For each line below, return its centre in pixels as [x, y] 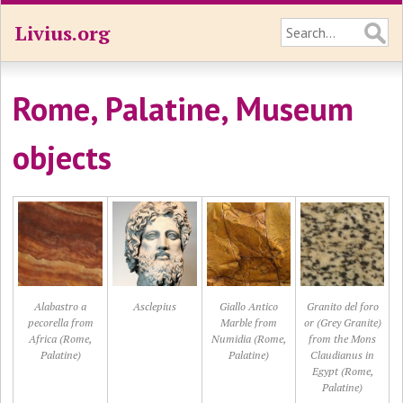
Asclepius [155, 306]
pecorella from [60, 322]
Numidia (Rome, [249, 339]
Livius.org [62, 33]
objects [63, 157]
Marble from [249, 322]
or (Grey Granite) [342, 322]
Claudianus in [343, 355]
